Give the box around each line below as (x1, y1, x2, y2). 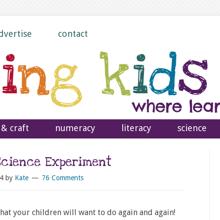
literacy (121, 123, 151, 133)
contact (58, 28, 88, 39)
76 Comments (41, 174, 83, 182)
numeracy (55, 123, 95, 133)
